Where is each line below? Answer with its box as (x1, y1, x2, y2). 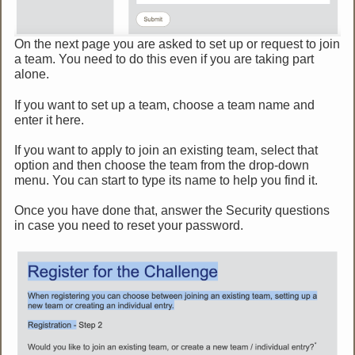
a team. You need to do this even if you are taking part (14, 52, 315, 67)
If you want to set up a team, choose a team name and (14, 97, 315, 112)
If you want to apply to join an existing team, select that (14, 143, 319, 157)
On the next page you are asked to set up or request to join (14, 37, 341, 52)
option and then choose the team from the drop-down (14, 158, 310, 172)
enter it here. (14, 113, 85, 127)
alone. (14, 67, 50, 82)
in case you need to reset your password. (14, 219, 244, 233)
